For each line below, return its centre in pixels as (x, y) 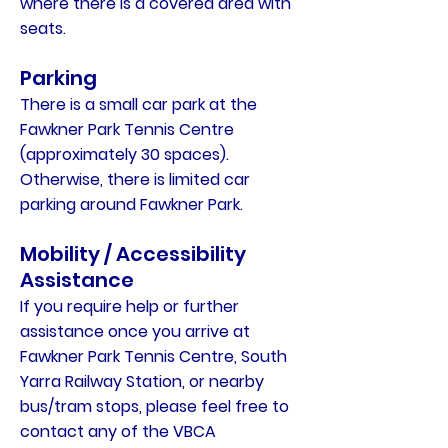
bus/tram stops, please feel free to (154, 406)
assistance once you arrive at (135, 331)
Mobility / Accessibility (133, 254)
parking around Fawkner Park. (131, 204)
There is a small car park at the (138, 104)
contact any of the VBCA (118, 431)
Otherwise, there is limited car (135, 179)
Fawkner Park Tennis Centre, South (153, 356)
